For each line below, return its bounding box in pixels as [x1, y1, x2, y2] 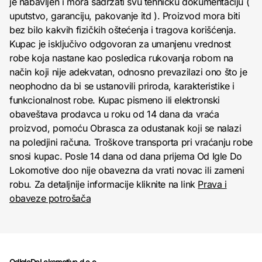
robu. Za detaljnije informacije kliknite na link [9, 178, 198, 190]
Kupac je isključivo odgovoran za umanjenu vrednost [9, 37, 232, 50]
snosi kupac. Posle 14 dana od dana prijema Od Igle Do [9, 150, 242, 162]
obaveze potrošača [9, 192, 91, 204]
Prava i [198, 178, 227, 190]
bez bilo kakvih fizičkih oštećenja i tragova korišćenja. [9, 23, 236, 36]
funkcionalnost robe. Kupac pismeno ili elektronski [9, 94, 220, 106]
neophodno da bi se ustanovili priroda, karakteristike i [9, 80, 235, 92]
